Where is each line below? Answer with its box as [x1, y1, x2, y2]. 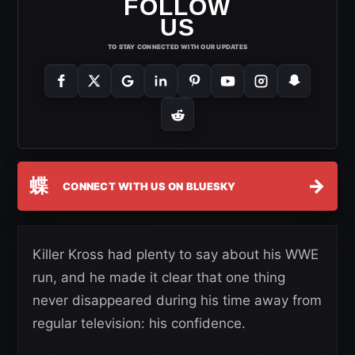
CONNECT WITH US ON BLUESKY [63, 179, 236, 193]
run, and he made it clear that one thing [32, 269, 285, 286]
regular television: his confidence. [32, 315, 246, 332]
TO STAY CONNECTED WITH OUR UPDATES [107, 43, 248, 52]
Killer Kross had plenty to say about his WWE [32, 246, 319, 263]
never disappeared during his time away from [32, 292, 322, 309]
